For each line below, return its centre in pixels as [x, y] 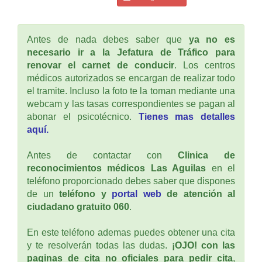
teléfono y [85, 194]
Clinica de [206, 155]
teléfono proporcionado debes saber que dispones [131, 181]
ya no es [212, 39]
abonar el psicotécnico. [83, 116]
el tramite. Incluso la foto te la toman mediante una [131, 91]
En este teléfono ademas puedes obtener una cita [131, 232]
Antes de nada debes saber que [108, 39]
